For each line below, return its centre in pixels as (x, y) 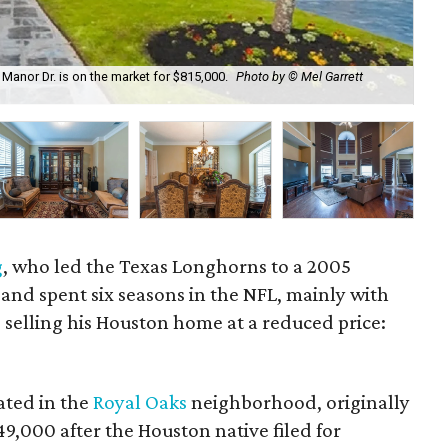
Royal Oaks (140, 402)
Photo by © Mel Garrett (299, 77)
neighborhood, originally (298, 402)
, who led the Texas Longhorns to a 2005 (177, 266)
